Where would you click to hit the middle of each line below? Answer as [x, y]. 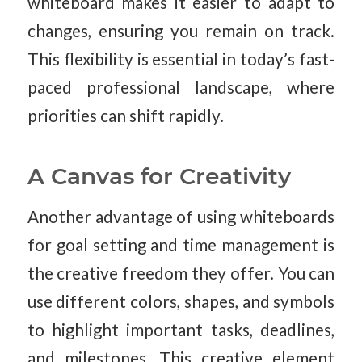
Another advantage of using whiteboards [181, 216]
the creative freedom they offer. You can [181, 273]
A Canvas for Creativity [159, 177]
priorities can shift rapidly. [125, 116]
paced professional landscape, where [181, 88]
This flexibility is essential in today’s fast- [181, 59]
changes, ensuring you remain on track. [181, 31]
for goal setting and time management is [181, 244]
